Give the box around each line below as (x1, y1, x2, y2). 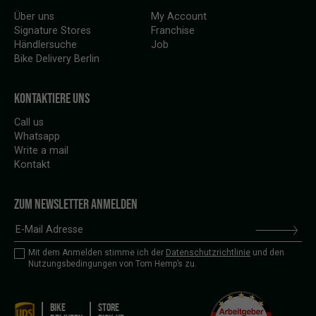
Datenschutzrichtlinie (166, 247, 250, 257)
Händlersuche (14, 38, 77, 51)
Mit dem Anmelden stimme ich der (28, 247, 166, 257)
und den (250, 247, 284, 257)
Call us (14, 116, 44, 128)
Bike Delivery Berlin (14, 52, 99, 65)
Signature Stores (14, 24, 91, 37)
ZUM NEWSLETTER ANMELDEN (14, 195, 138, 212)
